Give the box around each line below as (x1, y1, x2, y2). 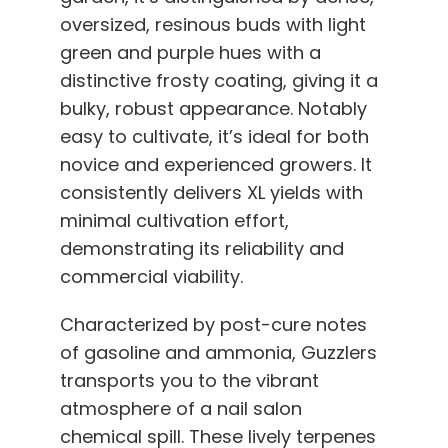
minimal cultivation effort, (60, 208, 289, 234)
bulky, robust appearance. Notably (60, 96, 367, 122)
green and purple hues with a (60, 40, 321, 66)
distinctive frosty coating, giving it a (60, 68, 378, 94)
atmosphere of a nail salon (60, 396, 302, 422)
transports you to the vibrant (60, 368, 319, 394)
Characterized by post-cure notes (60, 312, 367, 338)
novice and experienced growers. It (60, 152, 372, 178)
